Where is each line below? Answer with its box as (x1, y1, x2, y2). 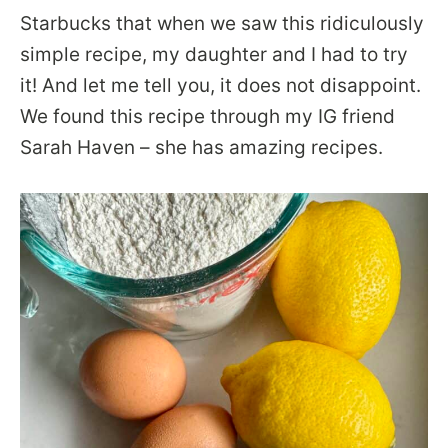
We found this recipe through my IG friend (20, 104, 395, 128)
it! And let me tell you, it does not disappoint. (20, 73, 421, 97)
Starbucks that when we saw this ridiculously (20, 11, 424, 35)
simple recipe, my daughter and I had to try (20, 42, 408, 66)
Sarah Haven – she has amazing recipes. (20, 135, 383, 159)
